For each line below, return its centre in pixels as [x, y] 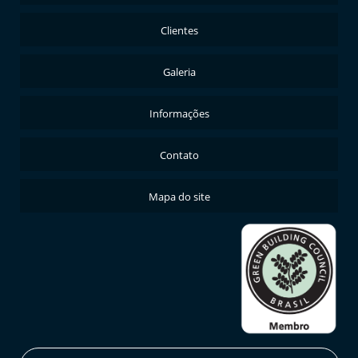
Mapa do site [179, 197]
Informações [179, 113]
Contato [179, 155]
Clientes [179, 30]
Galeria [179, 72]
